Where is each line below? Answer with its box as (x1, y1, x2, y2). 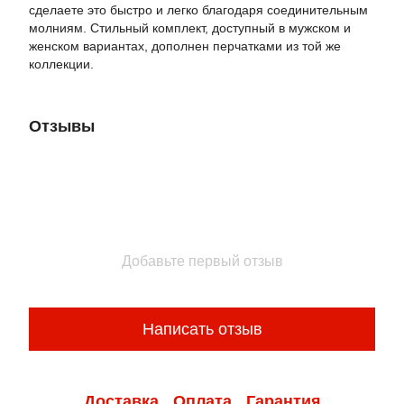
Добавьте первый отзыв (121, 253, 283, 269)
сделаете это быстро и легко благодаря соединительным (29, 3, 368, 17)
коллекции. (29, 57, 94, 71)
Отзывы (29, 117, 95, 135)
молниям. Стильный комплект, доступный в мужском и (29, 21, 351, 35)
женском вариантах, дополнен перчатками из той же (29, 39, 341, 53)
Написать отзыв (142, 319, 262, 338)
